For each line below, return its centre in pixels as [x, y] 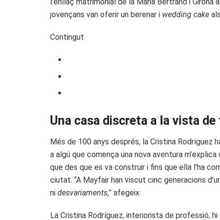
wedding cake [186, 15]
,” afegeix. [124, 192]
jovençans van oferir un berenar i [106, 15]
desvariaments [82, 192]
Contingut [67, 37]
